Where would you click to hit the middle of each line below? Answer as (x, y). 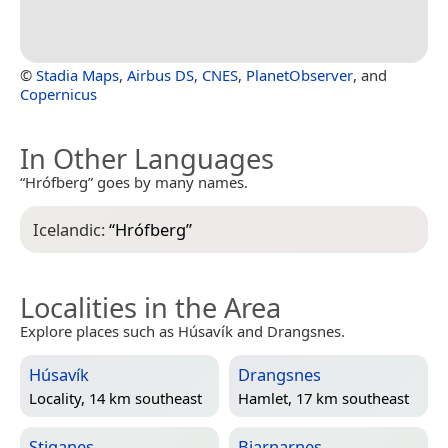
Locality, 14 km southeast (115, 398)
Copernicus (58, 94)
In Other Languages (147, 159)
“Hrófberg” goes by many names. (134, 182)
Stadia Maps (77, 75)
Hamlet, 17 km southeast (323, 398)
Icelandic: (71, 230)
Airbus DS (160, 75)
